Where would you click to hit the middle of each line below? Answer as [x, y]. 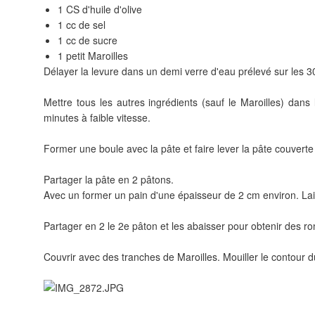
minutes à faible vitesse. [97, 117]
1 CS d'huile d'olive [100, 9]
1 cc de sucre [88, 40]
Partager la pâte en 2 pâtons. [109, 179]
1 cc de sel [82, 25]
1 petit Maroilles [93, 56]
